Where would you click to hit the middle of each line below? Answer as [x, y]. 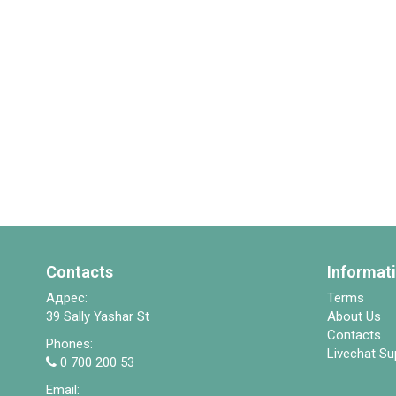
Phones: [69, 344]
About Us [354, 316]
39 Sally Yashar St [98, 316]
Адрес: [67, 298]
